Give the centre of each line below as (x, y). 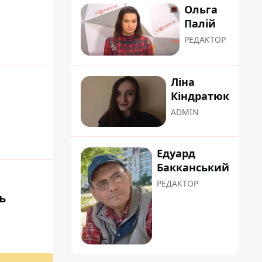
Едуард (176, 154)
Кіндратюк (200, 96)
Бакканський (193, 168)
